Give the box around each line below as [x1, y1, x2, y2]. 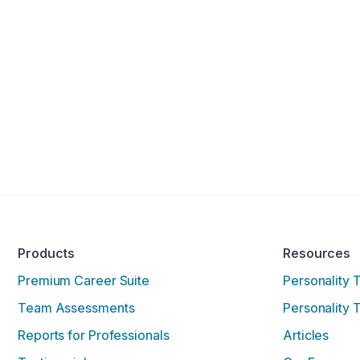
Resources [283, 244, 351, 261]
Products [18, 244, 76, 261]
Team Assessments [18, 299, 135, 316]
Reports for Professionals [18, 326, 170, 343]
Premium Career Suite [18, 272, 149, 288]
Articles [283, 326, 329, 343]
